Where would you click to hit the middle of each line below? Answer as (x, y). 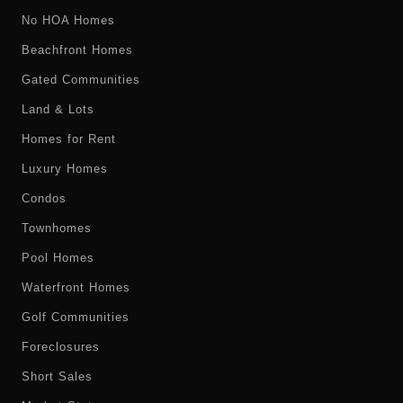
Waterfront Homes (76, 287)
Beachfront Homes (77, 50)
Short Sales (57, 376)
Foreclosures (61, 347)
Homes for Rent (69, 139)
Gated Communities (81, 80)
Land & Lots (58, 109)
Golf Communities (76, 317)
